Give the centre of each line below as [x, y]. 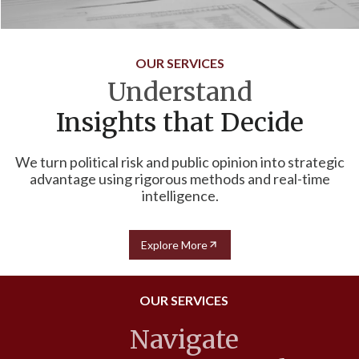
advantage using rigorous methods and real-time [180, 178]
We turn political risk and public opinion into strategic [180, 161]
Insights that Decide [180, 122]
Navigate [184, 339]
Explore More [174, 244]
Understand [180, 92]
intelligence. [180, 195]
